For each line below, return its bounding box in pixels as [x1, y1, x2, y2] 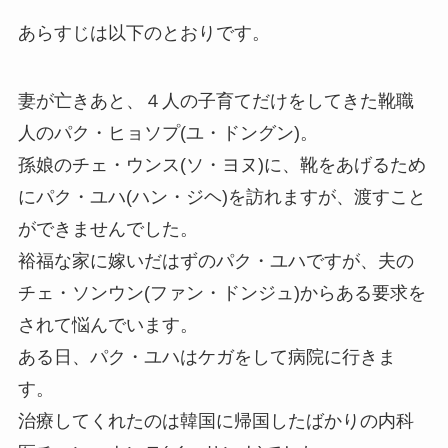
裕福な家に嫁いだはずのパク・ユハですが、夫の [17, 250, 414, 271]
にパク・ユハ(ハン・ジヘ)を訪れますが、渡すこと [17, 186, 426, 207]
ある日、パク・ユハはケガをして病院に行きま [17, 346, 396, 367]
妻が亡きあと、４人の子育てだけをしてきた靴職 [17, 90, 414, 111]
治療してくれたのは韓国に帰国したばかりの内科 [17, 410, 414, 431]
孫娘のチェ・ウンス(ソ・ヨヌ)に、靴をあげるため [17, 154, 426, 175]
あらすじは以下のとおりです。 [17, 22, 270, 43]
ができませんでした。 [17, 218, 198, 239]
